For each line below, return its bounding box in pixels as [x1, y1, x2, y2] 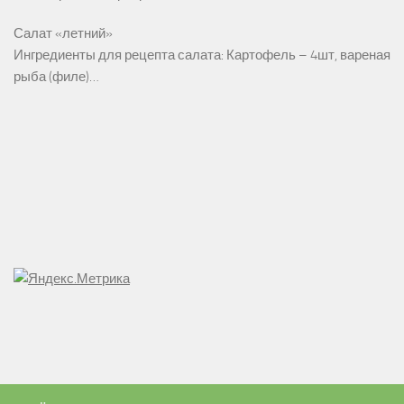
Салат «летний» [14, 25, 113, 42]
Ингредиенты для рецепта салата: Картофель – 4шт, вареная [14, 47, 390, 64]
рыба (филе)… [14, 69, 99, 86]
